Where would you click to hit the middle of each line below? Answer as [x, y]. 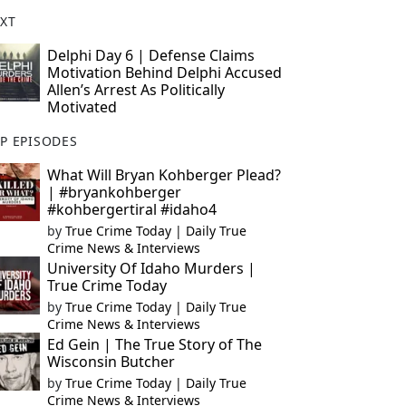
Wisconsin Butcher [111, 362]
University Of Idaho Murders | [151, 268]
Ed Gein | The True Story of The [154, 344]
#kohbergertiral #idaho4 [131, 209]
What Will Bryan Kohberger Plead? [164, 175]
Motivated [82, 107]
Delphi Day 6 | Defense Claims [150, 55]
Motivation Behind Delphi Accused [164, 72]
